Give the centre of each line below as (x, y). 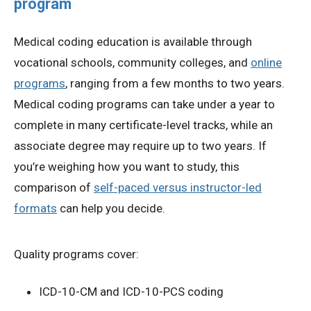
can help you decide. (111, 209)
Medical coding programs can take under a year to (144, 104)
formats (35, 209)
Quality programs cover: (76, 254)
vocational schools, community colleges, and (132, 63)
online (266, 63)
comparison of (54, 188)
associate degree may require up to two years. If (140, 146)
